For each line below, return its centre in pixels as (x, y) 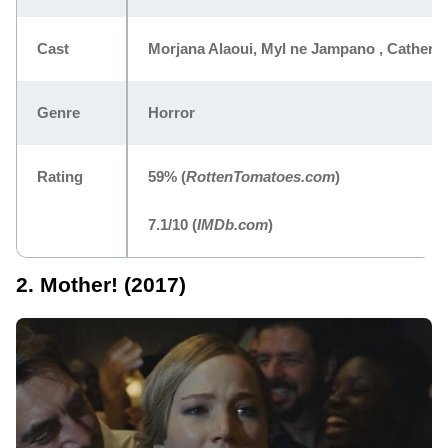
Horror (171, 112)
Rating (60, 176)
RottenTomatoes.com (260, 176)
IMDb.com (232, 224)
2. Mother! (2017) (101, 284)
